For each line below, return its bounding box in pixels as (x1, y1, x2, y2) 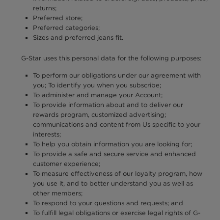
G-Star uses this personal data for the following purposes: (21, 54, 202, 63)
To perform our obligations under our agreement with (32, 71, 201, 80)
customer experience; (32, 159, 100, 168)
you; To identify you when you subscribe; (32, 81, 161, 89)
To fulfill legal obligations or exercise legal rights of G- (32, 208, 200, 217)
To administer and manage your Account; (32, 90, 163, 99)
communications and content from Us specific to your (32, 120, 200, 129)
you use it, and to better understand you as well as (32, 179, 193, 188)
